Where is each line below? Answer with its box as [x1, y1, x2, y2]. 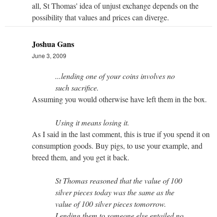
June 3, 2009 [32, 51, 66, 60]
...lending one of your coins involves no [55, 70, 175, 81]
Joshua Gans [32, 38, 74, 49]
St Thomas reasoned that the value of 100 [55, 175, 182, 186]
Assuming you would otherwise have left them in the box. [32, 93, 207, 104]
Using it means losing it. [55, 117, 129, 127]
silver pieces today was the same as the [55, 186, 174, 197]
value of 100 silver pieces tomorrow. [55, 198, 166, 209]
